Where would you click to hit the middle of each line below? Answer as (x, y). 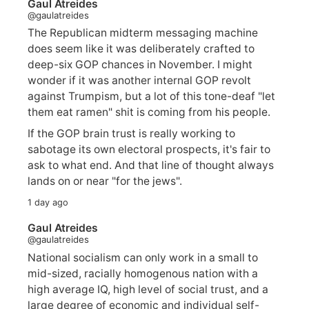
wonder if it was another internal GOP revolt (139, 81)
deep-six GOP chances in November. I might (140, 65)
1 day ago (48, 203)
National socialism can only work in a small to (143, 257)
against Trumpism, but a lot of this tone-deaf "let (151, 97)
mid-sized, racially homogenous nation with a (143, 273)
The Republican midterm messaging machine (143, 33)
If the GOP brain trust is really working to (131, 134)
